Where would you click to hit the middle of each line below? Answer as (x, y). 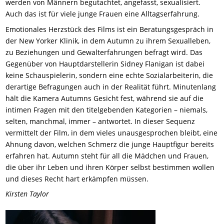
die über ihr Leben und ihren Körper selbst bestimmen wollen (110, 167)
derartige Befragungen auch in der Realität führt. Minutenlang (111, 86)
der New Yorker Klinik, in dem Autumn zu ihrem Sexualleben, (108, 40)
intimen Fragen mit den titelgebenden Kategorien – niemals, (107, 109)
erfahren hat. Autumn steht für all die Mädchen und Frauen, (107, 155)
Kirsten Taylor (27, 193)
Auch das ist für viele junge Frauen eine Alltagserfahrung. (103, 14)
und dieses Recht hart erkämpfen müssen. (77, 178)
